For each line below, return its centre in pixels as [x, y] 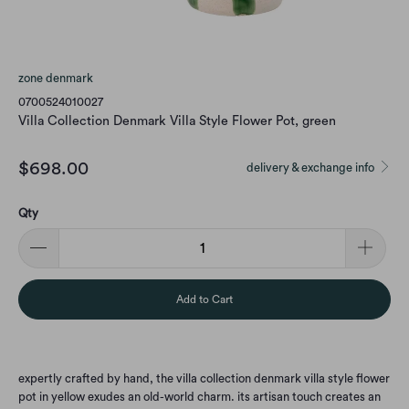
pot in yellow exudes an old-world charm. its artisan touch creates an [199, 397]
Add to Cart [204, 300]
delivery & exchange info [312, 167]
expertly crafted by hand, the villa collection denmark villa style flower [204, 379]
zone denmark [56, 78]
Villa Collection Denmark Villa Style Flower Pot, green [177, 121]
